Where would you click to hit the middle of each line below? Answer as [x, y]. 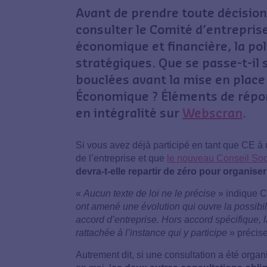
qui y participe [198, 232]
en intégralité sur [129, 112]
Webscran [212, 112]
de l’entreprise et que [121, 158]
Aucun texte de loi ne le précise [150, 193]
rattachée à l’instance [121, 232]
